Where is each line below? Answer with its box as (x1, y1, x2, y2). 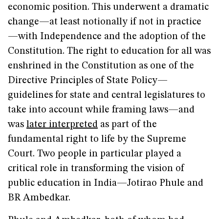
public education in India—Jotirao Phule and (8, 178, 203, 188)
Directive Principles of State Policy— (8, 76, 168, 86)
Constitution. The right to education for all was (8, 46, 211, 56)
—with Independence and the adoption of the (8, 32, 206, 42)
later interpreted (26, 120, 98, 130)
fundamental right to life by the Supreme (8, 134, 186, 144)
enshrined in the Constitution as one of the (8, 61, 194, 71)
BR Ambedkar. (8, 193, 70, 203)
